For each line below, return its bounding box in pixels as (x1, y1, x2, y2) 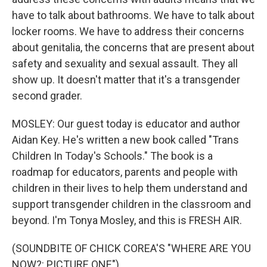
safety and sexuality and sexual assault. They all (12, 57, 238, 70)
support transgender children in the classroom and (12, 198, 251, 210)
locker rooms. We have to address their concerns (12, 25, 244, 38)
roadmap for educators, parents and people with (12, 166, 238, 178)
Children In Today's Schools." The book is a (12, 150, 213, 162)
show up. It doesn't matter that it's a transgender (12, 73, 240, 86)
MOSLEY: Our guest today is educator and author (12, 117, 240, 130)
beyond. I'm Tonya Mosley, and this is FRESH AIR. (12, 214, 242, 226)
